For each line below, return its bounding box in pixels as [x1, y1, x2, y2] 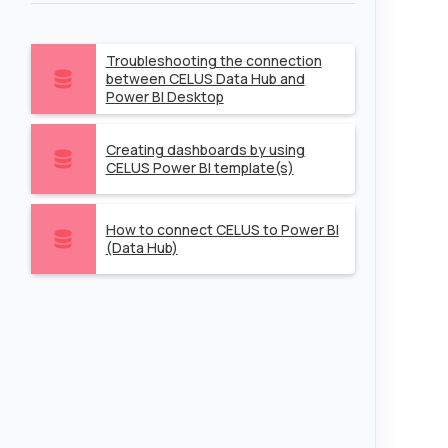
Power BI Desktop [105, 87, 224, 106]
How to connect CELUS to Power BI [105, 220, 339, 239]
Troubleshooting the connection [105, 51, 322, 70]
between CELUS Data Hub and [105, 69, 305, 88]
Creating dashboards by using [105, 140, 305, 159]
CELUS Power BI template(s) [105, 158, 294, 177]
